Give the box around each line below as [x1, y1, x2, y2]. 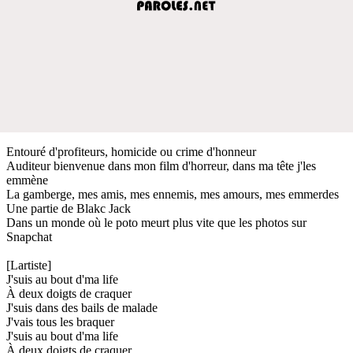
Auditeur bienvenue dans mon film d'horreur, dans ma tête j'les [6, 158, 316, 173]
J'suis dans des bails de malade [6, 300, 158, 314]
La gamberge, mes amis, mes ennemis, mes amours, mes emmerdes [6, 187, 339, 201]
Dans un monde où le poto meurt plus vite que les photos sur [6, 215, 307, 229]
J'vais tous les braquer [6, 314, 114, 329]
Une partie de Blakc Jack [6, 201, 131, 215]
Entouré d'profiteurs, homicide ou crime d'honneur [6, 144, 256, 158]
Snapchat [6, 229, 52, 243]
